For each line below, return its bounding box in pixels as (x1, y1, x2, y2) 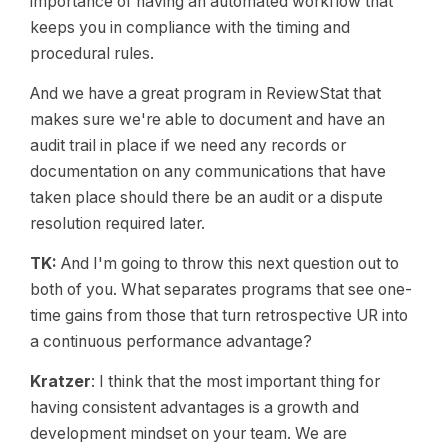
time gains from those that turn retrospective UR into (30, 306, 408, 325)
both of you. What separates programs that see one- (30, 280, 412, 299)
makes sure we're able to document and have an (30, 110, 385, 129)
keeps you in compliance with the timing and (30, 18, 350, 37)
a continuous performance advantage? (30, 332, 312, 351)
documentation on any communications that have (30, 162, 386, 181)
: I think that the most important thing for (91, 372, 380, 391)
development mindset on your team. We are (30, 424, 347, 443)
